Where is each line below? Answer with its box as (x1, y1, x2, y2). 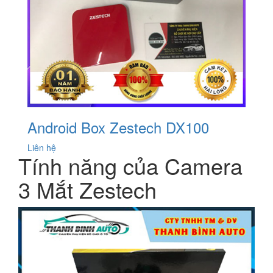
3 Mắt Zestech (18, 174, 157, 205)
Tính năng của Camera (18, 150, 243, 182)
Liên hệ (27, 141, 56, 154)
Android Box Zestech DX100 (27, 116, 209, 138)
